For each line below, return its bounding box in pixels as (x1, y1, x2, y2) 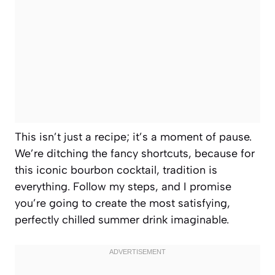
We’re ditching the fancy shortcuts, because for (15, 146, 255, 160)
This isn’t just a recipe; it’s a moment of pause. (15, 130, 252, 144)
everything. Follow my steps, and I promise (15, 179, 231, 193)
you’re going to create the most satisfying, (15, 196, 230, 210)
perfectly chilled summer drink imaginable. (15, 212, 229, 227)
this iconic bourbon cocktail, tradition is (15, 163, 217, 177)
